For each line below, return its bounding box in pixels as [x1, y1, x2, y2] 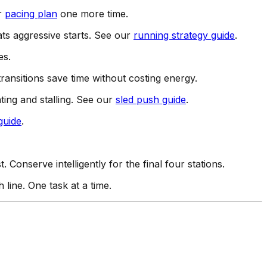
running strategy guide [133, 29, 235, 41]
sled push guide [116, 93, 186, 105]
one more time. [57, 7, 128, 20]
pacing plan [5, 7, 57, 20]
